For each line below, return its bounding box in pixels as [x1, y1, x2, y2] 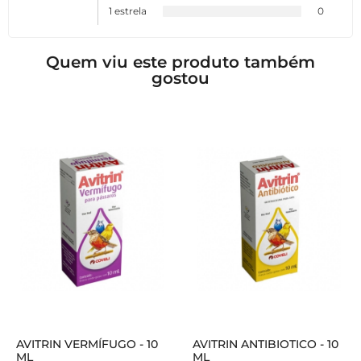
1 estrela [109, 5, 147, 18]
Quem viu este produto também [46, 52, 315, 73]
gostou [151, 68, 210, 89]
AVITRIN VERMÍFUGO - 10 [16, 337, 158, 352]
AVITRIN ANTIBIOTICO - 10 [193, 337, 338, 352]
